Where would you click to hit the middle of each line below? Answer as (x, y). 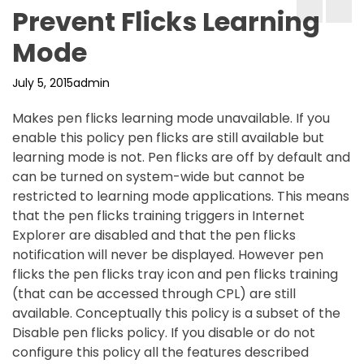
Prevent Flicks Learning (166, 22)
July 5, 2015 (43, 83)
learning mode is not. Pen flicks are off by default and (181, 157)
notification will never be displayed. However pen (168, 255)
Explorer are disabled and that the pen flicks (154, 235)
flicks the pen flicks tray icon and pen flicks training (175, 274)
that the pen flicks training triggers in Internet (158, 216)
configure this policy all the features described (160, 352)
